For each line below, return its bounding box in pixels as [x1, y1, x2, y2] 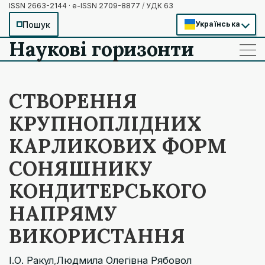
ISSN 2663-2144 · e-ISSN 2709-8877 [9, 1, 142, 10]
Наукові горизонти [9, 36, 194, 62]
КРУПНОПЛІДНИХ [9, 111, 202, 136]
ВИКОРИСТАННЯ [9, 223, 185, 248]
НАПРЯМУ [9, 201, 117, 226]
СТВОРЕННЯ [9, 88, 137, 114]
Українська [195, 20, 240, 28]
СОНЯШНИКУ [9, 156, 153, 181]
